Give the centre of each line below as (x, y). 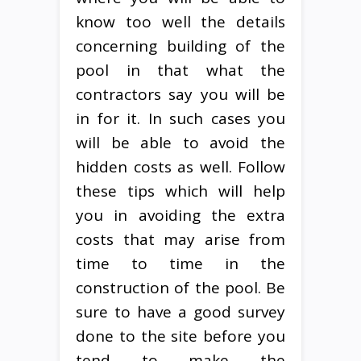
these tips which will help (180, 191)
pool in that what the (180, 70)
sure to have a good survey (180, 311)
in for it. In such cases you (180, 118)
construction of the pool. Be (180, 287)
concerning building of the (180, 46)
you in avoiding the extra (180, 215)
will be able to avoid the (180, 142)
